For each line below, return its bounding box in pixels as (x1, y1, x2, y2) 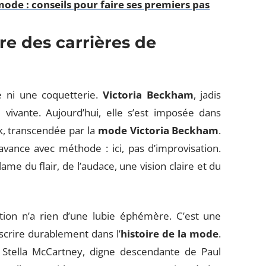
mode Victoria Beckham (97, 123, 219, 137)
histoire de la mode (121, 227, 219, 240)
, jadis (193, 88, 221, 102)
